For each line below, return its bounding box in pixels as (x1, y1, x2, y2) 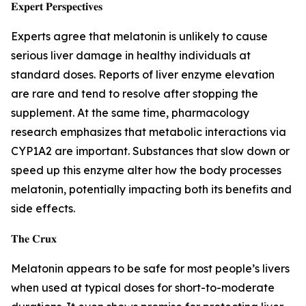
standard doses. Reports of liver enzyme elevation (11, 68, 275, 82)
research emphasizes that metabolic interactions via (11, 125, 286, 139)
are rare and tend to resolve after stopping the (11, 87, 258, 101)
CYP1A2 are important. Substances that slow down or (11, 144, 290, 158)
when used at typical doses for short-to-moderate (11, 281, 275, 295)
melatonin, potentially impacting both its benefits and (11, 182, 292, 197)
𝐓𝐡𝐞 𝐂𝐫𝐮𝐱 (11, 232, 57, 246)
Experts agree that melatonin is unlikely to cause (11, 29, 268, 44)
